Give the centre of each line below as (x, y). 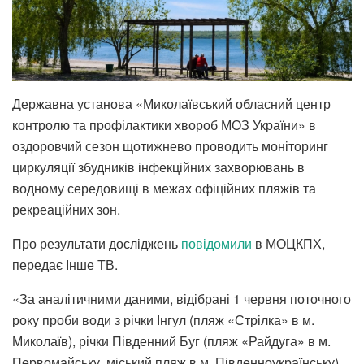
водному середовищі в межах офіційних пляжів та (164, 188)
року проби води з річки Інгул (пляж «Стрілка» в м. (163, 319)
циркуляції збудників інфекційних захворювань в (158, 167)
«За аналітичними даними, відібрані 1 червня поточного (182, 298)
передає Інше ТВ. (65, 264)
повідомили (217, 243)
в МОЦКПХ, (288, 243)
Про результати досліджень (97, 243)
